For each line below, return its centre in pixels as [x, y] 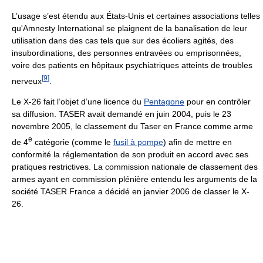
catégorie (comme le [73, 142]
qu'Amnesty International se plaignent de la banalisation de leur [129, 28]
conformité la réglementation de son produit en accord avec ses [130, 154]
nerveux [27, 81]
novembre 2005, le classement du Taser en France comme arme [132, 127]
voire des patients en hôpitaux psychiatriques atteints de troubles [132, 65]
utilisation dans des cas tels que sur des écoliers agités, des [123, 40]
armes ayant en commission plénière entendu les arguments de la [134, 179]
